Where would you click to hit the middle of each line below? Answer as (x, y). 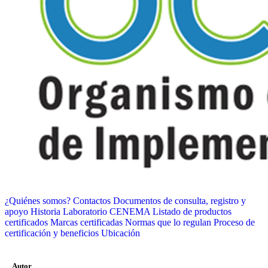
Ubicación (121, 233)
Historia (45, 211)
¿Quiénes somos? (38, 200)
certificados (26, 222)
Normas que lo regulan (168, 222)
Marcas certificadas (86, 222)
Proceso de (234, 222)
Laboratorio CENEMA (106, 211)
